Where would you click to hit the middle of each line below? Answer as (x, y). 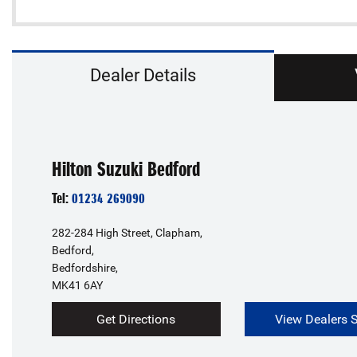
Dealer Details (143, 75)
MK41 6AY (77, 285)
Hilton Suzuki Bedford (126, 169)
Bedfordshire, (85, 267)
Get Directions (136, 319)
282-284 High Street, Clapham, (127, 232)
